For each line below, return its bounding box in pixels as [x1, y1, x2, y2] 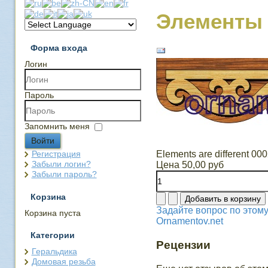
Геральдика [31, 246, 77, 256]
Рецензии [156, 239, 211, 251]
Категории [30, 230, 75, 240]
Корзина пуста [24, 208, 81, 218]
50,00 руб [181, 160, 224, 170]
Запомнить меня [24, 121, 90, 131]
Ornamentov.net [156, 216, 223, 226]
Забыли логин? [31, 159, 91, 169]
